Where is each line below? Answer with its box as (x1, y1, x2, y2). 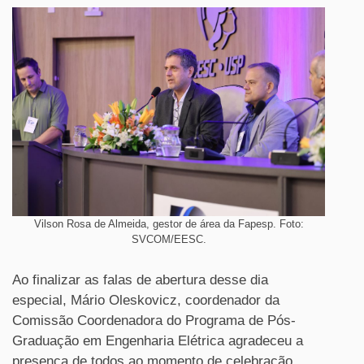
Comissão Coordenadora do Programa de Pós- (12, 312, 296, 328)
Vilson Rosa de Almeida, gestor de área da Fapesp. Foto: (33, 217, 304, 230)
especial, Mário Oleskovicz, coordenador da (12, 292, 279, 308)
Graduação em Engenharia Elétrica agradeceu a (12, 332, 303, 349)
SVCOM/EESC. (131, 232, 206, 245)
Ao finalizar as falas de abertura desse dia (12, 271, 268, 288)
